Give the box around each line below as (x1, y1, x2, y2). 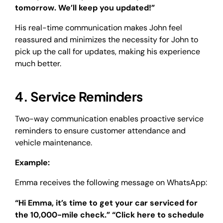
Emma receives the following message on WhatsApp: (15, 177, 207, 188)
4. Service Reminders (15, 88, 143, 105)
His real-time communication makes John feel (15, 22, 182, 33)
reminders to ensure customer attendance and (15, 125, 186, 136)
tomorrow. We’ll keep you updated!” (15, 2, 155, 13)
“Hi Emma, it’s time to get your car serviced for (15, 197, 198, 208)
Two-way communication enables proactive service (15, 113, 204, 124)
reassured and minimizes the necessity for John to (15, 34, 198, 45)
